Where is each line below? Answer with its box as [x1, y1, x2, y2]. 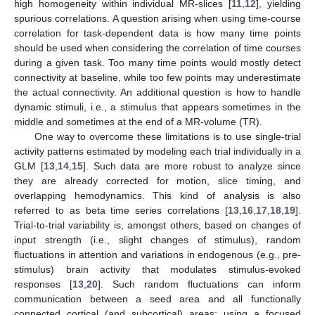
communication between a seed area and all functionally [14, 292, 301, 304]
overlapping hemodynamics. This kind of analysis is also [14, 189, 301, 201]
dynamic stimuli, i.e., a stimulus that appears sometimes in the [14, 101, 301, 112]
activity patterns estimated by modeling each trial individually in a [14, 145, 301, 157]
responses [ [14, 278, 72, 290]
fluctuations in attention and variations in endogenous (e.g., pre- [14, 248, 301, 260]
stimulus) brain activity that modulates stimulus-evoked [14, 263, 301, 275]
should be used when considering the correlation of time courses [14, 41, 301, 53]
